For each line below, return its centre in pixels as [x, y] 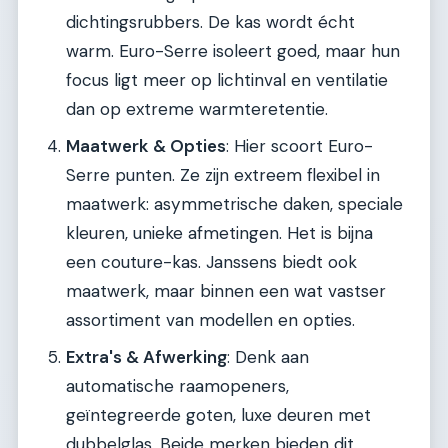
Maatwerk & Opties [146, 145]
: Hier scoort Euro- [299, 145]
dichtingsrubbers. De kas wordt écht [210, 21]
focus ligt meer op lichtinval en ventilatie [227, 79]
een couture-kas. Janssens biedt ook [211, 261]
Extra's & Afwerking [146, 356]
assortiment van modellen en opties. [210, 319]
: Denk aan [268, 356]
